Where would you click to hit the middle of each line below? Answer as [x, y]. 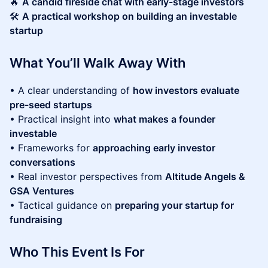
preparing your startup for [174, 205]
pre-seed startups [51, 105]
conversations [42, 162]
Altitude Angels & [205, 176]
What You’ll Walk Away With [98, 63]
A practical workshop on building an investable [130, 16]
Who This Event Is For [77, 252]
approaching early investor [154, 148]
